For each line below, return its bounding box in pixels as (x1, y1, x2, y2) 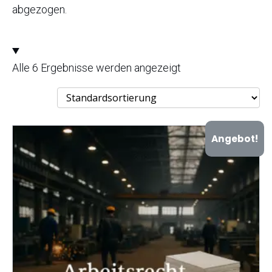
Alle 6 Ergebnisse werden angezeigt (12, 61, 181, 74)
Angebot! (211, 132, 258, 146)
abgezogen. (12, 3, 67, 16)
